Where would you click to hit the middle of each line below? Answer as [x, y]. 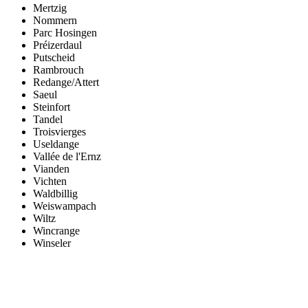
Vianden [51, 168]
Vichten [50, 181]
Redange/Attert [66, 82]
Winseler [52, 243]
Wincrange [56, 230]
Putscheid [54, 57]
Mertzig [50, 8]
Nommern [55, 20]
